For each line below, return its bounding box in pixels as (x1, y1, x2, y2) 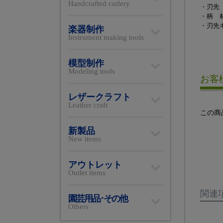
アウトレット (68, 159, 122, 170)
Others (68, 202, 89, 211)
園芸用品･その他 (68, 193, 127, 204)
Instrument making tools (68, 33, 144, 41)
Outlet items (68, 168, 106, 177)
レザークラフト (68, 92, 131, 102)
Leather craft (68, 101, 108, 109)
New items (68, 134, 101, 143)
